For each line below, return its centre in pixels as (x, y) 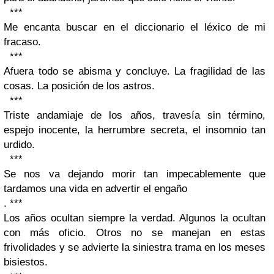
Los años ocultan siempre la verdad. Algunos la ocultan (135, 218)
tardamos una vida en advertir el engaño (95, 189)
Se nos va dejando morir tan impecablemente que (135, 174)
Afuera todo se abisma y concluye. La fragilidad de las (135, 72)
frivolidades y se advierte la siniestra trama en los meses (135, 248)
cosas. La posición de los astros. (79, 86)
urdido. (19, 145)
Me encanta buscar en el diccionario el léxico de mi (135, 28)
